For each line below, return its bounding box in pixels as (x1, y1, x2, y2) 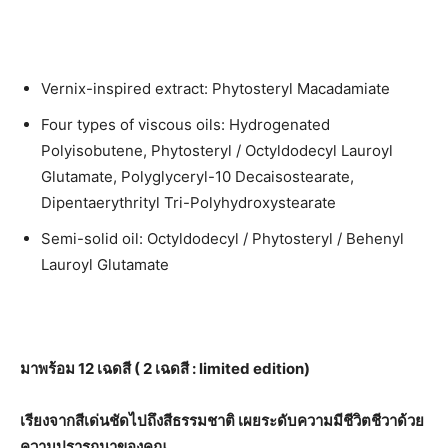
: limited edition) (192, 358, 310, 378)
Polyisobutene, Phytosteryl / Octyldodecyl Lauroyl (41, 140, 393, 160)
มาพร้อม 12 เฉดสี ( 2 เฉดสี (20, 358, 192, 378)
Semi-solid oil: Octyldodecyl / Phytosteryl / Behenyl (41, 228, 404, 248)
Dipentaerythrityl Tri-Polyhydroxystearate (41, 192, 336, 212)
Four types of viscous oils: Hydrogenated (41, 114, 330, 134)
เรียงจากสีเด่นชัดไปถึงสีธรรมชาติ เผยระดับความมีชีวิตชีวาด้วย (20, 410, 424, 430)
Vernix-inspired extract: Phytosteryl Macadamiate (41, 78, 390, 98)
